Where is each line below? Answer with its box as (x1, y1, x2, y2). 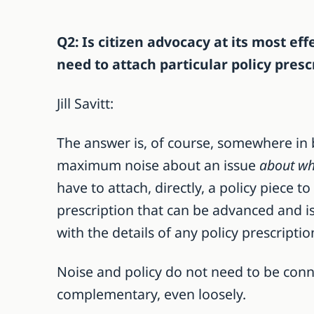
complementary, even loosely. (56, 284, 246, 303)
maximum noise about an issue (56, 155, 259, 175)
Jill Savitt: (56, 93, 114, 113)
